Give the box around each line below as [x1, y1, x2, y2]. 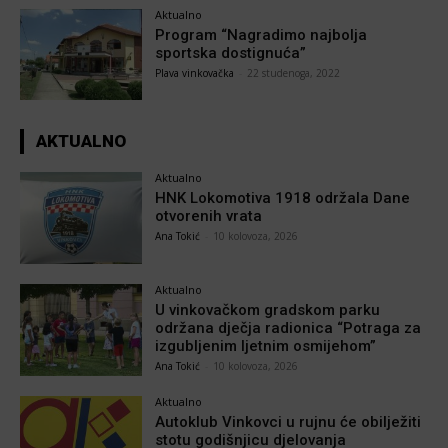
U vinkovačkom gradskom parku [155, 301, 381, 320]
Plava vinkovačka [155, 65, 235, 80]
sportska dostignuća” [155, 43, 307, 62]
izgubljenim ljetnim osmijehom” [155, 337, 377, 356]
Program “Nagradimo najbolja [155, 25, 368, 44]
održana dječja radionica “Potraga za [155, 319, 422, 338]
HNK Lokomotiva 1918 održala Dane [155, 189, 411, 208]
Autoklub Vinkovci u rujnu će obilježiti [155, 412, 422, 431]
